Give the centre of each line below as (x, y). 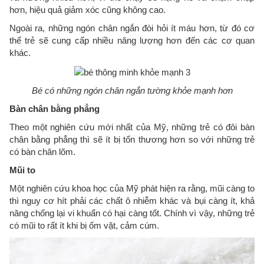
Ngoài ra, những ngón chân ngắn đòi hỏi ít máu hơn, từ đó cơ (132, 28)
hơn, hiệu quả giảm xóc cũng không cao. (88, 10)
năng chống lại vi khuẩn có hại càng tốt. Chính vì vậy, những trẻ (132, 213)
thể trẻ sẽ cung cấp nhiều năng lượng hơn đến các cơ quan (132, 41)
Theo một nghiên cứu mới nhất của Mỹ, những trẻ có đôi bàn (132, 127)
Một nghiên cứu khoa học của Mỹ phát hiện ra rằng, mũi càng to (132, 188)
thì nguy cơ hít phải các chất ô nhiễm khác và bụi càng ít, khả (132, 200)
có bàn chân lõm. (42, 151)
